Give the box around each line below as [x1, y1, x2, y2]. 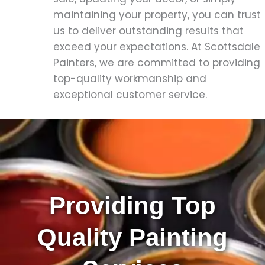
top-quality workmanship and [53, 72, 206, 86]
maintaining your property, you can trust [53, 8, 261, 22]
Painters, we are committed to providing [53, 56, 260, 70]
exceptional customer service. [53, 88, 207, 102]
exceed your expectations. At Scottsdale [53, 40, 260, 54]
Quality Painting [37, 224, 228, 252]
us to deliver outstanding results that [53, 24, 244, 38]
